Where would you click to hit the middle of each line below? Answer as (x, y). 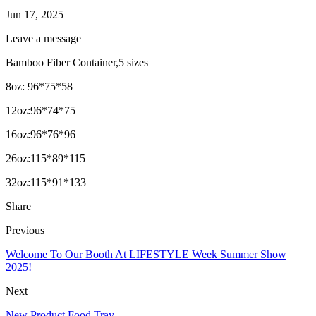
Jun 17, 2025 (35, 15)
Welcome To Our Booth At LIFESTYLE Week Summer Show (146, 255)
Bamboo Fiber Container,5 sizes (78, 63)
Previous (25, 231)
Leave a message (43, 39)
